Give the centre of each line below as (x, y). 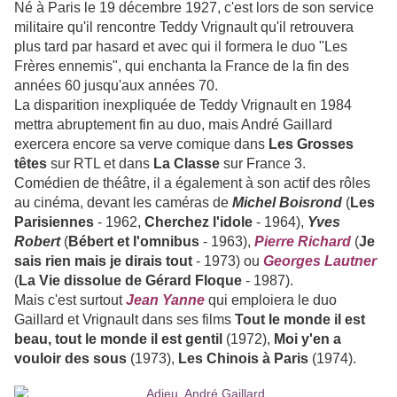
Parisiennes (54, 222)
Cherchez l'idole (197, 222)
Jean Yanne (165, 300)
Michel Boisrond (287, 203)
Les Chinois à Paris (243, 359)
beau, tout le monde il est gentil (118, 339)
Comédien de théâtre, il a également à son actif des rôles (192, 183)
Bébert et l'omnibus (134, 242)
